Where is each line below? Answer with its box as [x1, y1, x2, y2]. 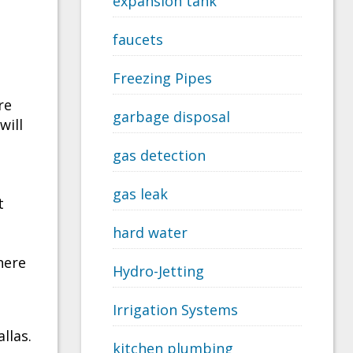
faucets [113, 30, 163, 50]
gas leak [113, 184, 168, 204]
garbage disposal [113, 107, 230, 127]
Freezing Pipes [113, 69, 212, 88]
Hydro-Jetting [113, 262, 204, 281]
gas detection [113, 146, 206, 165]
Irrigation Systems [113, 300, 238, 320]
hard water [113, 223, 188, 243]
